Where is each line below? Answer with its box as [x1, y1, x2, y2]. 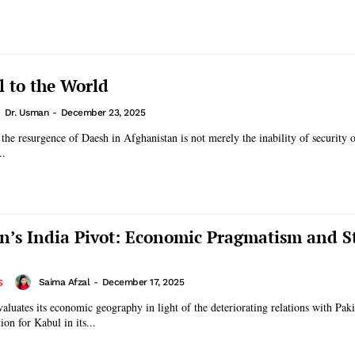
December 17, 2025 [101, 276, 184, 288]
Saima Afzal [38, 276, 90, 288]
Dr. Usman [4, 107, 48, 119]
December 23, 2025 [60, 107, 145, 119]
